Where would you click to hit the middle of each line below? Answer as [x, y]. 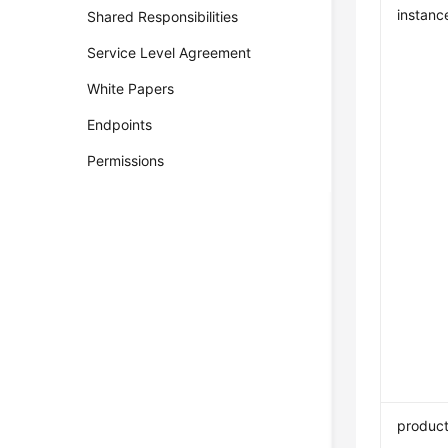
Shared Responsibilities [163, 16]
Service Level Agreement [169, 52]
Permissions [126, 160]
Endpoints [120, 124]
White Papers [131, 88]
